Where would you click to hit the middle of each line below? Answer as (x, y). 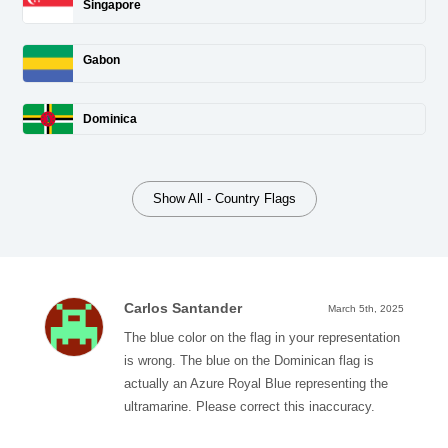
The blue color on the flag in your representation (262, 338)
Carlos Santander (183, 308)
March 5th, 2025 (366, 309)
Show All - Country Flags (224, 199)
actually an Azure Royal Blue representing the (256, 384)
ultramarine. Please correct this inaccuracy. (249, 407)
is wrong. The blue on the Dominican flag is (249, 361)
